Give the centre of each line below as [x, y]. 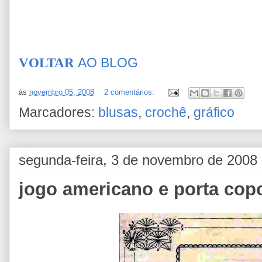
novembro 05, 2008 [62, 92]
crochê [166, 113]
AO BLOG [108, 63]
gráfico [214, 113]
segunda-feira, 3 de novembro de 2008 [138, 160]
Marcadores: [58, 113]
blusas [118, 113]
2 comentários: [130, 92]
